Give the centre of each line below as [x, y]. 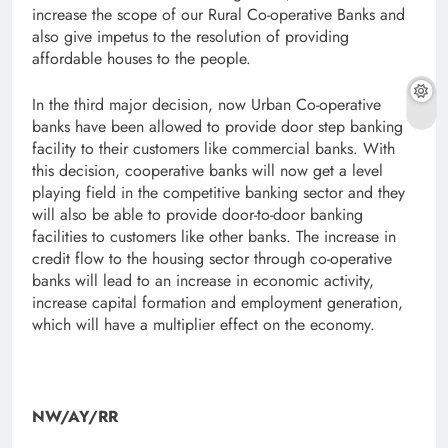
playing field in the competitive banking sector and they [218, 192]
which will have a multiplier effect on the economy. [203, 324]
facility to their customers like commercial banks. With [213, 148]
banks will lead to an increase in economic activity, [203, 280]
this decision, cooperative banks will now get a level [207, 170]
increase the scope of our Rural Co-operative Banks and [218, 14]
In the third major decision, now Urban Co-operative [206, 104]
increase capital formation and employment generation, [217, 302]
